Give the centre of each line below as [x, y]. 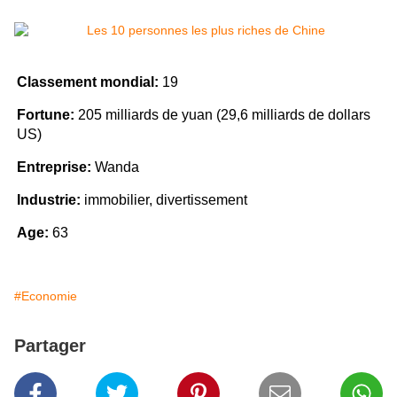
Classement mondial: [88, 82]
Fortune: [46, 115]
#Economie [46, 296]
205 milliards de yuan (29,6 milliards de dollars [222, 115]
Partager [50, 346]
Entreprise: [54, 167]
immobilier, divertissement [164, 200]
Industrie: [49, 200]
